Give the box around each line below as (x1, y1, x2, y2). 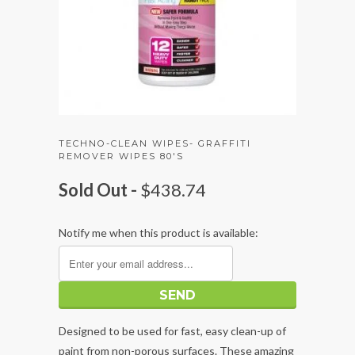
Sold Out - (59, 179, 140, 201)
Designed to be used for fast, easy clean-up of (59, 324, 286, 338)
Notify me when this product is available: (59, 226, 258, 240)
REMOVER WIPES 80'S (59, 151, 184, 162)
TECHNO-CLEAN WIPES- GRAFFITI (59, 138, 251, 150)
